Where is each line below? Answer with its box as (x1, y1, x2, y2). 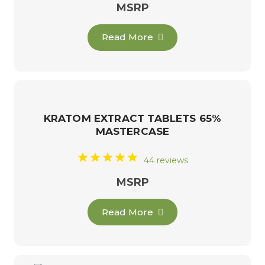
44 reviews (144, 154, 188, 166)
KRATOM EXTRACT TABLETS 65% (43, 112, 222, 125)
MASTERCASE (95, 125, 170, 138)
